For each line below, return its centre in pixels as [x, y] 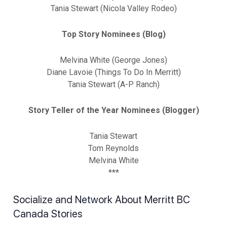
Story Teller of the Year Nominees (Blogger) [113, 110]
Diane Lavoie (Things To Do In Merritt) [113, 72]
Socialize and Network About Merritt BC [102, 200]
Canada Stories [48, 214]
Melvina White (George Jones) [113, 60]
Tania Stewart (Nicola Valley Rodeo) [113, 9]
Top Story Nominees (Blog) [113, 34]
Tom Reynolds [113, 148]
